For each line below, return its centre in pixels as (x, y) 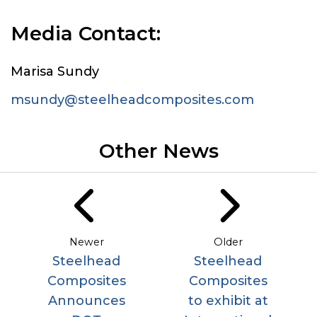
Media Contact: (86, 33)
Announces (86, 300)
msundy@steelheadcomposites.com (132, 99)
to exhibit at (228, 300)
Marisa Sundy (57, 71)
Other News (158, 151)
